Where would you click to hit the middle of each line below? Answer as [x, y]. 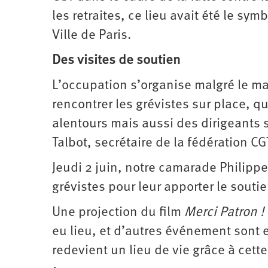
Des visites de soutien [116, 60]
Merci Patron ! [224, 212]
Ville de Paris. [92, 35]
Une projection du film [118, 212]
